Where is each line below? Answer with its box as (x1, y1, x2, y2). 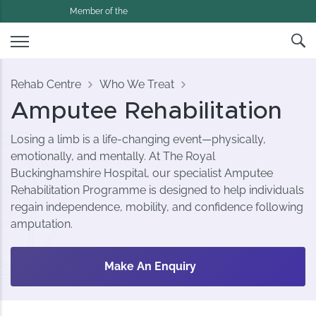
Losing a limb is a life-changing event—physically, (11, 133, 267, 147)
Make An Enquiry (104, 260, 196, 274)
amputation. (11, 217, 73, 231)
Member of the (70, 6, 128, 17)
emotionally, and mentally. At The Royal (11, 150, 216, 164)
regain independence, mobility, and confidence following (11, 200, 304, 214)
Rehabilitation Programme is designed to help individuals (11, 183, 305, 197)
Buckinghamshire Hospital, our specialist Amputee (11, 166, 274, 181)
